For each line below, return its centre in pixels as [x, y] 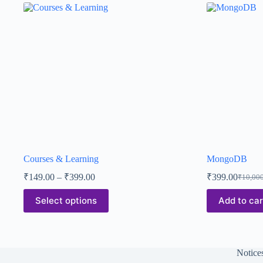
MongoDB [227, 159]
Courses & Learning [61, 159]
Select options [66, 201]
